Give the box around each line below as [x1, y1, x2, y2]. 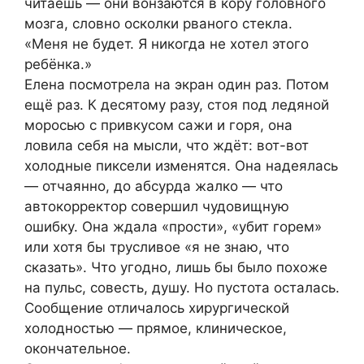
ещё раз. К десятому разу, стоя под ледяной [24, 97, 329, 114]
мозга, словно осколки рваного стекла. [24, 15, 292, 32]
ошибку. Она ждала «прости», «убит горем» [24, 219, 322, 236]
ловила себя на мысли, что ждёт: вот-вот [24, 137, 309, 154]
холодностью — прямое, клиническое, [24, 320, 287, 337]
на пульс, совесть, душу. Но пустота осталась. [24, 279, 340, 297]
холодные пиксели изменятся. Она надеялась [24, 158, 338, 175]
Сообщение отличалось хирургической [24, 300, 289, 317]
